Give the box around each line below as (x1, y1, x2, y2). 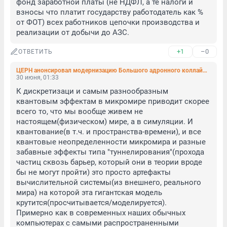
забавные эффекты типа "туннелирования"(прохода (16, 147, 204, 157)
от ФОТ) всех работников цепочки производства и (16, 18, 200, 27)
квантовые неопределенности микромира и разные (16, 137, 206, 146)
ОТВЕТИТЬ (18, 48, 53, 55)
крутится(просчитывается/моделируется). (16, 198, 169, 207)
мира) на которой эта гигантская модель (16, 188, 162, 197)
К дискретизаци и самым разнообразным (16, 87, 168, 96)
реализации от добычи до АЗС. (16, 28, 129, 37)
